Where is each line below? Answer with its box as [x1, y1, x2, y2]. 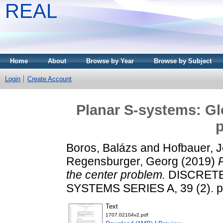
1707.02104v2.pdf [106, 212, 148, 218]
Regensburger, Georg [66, 154, 178, 168]
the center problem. [66, 168, 165, 181]
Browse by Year [86, 57, 134, 65]
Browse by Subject [154, 57, 212, 65]
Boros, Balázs [66, 141, 137, 154]
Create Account [27, 75, 72, 83]
